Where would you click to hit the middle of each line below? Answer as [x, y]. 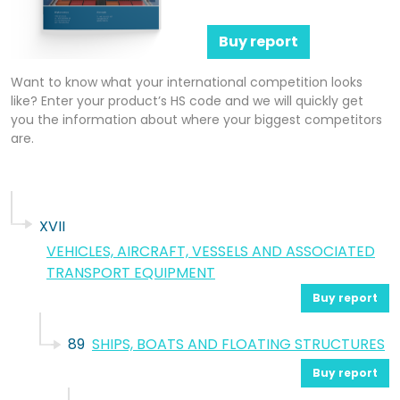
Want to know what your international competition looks [187, 83]
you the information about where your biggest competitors [196, 120]
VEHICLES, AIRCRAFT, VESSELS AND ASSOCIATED [211, 252]
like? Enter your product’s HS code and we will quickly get [187, 101]
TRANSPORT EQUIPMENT [131, 273]
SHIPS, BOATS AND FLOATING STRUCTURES [238, 345]
